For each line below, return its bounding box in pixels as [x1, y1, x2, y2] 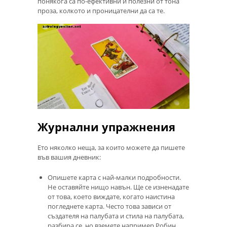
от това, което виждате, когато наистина [48, 192, 175, 201]
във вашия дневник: [37, 152, 101, 162]
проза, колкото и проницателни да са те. [37, 6, 165, 15]
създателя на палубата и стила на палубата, [48, 211, 184, 220]
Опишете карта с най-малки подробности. [48, 172, 181, 182]
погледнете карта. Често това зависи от [48, 201, 171, 211]
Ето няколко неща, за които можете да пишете [37, 142, 185, 152]
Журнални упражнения [37, 119, 175, 135]
